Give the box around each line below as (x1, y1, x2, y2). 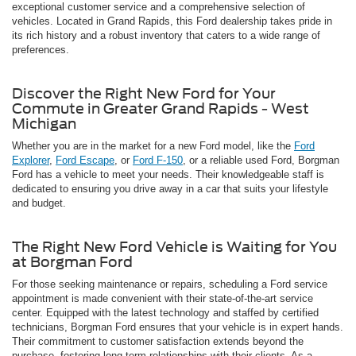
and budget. (12, 197, 66, 210)
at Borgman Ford (12, 253, 133, 271)
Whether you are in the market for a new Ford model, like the (12, 140, 294, 153)
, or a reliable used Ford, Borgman (183, 154, 339, 167)
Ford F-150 (133, 154, 183, 167)
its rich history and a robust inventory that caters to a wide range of (12, 29, 320, 42)
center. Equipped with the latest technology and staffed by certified (12, 307, 319, 319)
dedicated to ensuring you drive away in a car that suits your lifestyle (12, 183, 328, 195)
